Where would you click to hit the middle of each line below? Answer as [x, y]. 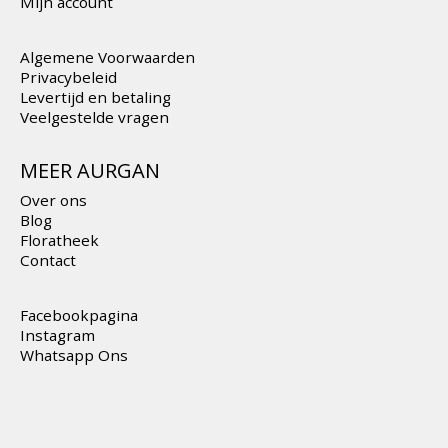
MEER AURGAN [90, 171]
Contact [48, 260]
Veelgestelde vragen [94, 117]
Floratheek [59, 240]
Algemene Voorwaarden [107, 57]
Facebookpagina [79, 315]
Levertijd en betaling [95, 97]
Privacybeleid [68, 77]
